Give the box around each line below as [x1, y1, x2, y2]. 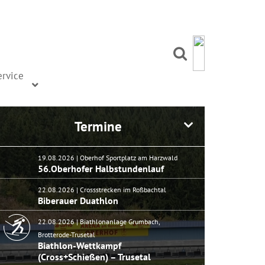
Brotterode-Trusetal [37, 230, 95, 239]
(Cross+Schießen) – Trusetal [37, 251, 151, 263]
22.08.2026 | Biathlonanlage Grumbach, [37, 217, 160, 226]
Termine [75, 118, 122, 135]
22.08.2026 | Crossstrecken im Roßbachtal [37, 185, 166, 194]
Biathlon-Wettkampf [37, 240, 121, 251]
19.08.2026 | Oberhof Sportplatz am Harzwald [37, 153, 177, 162]
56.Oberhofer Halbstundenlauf [37, 163, 164, 174]
